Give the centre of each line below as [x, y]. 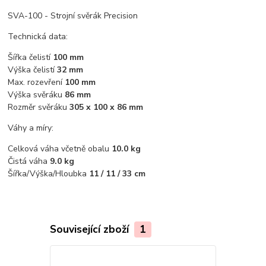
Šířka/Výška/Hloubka [49, 174]
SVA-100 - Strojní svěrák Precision [73, 16]
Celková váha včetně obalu [60, 149]
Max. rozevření [37, 83]
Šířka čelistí [31, 58]
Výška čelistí [33, 70]
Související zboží [91, 229]
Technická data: [38, 37]
